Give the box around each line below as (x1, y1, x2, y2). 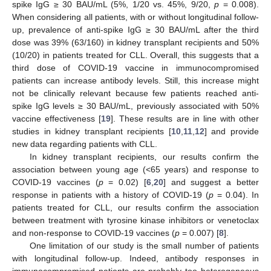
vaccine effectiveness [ (12, 113, 102, 123)
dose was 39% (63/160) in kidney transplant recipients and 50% (12, 37, 259, 47)
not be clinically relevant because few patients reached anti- (12, 88, 259, 98)
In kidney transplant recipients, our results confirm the (29, 151, 259, 162)
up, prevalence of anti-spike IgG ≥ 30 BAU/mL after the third (12, 24, 259, 34)
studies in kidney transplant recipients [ (12, 126, 171, 136)
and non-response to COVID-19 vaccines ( (12, 227, 175, 238)
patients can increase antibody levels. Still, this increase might (12, 75, 259, 85)
